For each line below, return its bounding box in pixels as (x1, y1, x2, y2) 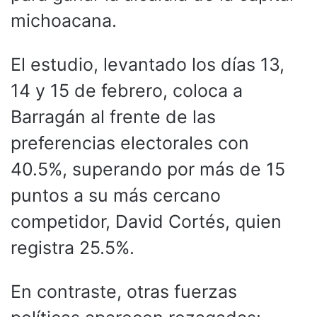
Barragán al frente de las (11, 105, 216, 127)
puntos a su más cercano (11, 184, 221, 206)
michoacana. (11, 9, 117, 31)
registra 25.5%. (11, 236, 134, 258)
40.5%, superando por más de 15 (11, 158, 285, 180)
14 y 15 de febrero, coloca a (11, 79, 243, 101)
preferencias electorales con (11, 132, 249, 154)
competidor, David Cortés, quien (11, 210, 282, 232)
